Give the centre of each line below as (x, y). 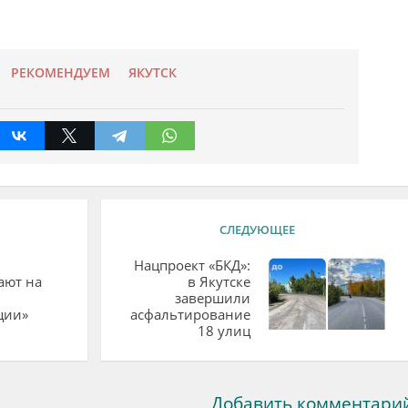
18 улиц (224, 330)
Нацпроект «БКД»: (192, 265)
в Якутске (219, 281)
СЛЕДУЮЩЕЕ (257, 229)
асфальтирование (190, 314)
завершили (212, 297)
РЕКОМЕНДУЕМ (60, 72)
